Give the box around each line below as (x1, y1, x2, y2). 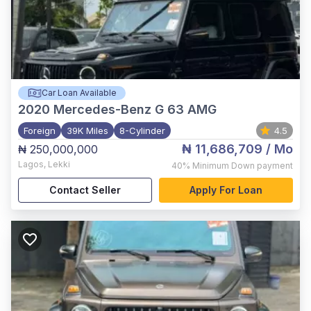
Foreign (24, 125, 56, 136)
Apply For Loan (190, 184, 262, 196)
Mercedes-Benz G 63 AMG (53, 102, 217, 117)
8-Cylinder (119, 125, 165, 136)
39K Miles (67, 125, 108, 136)
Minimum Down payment (192, 160, 293, 171)
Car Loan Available (41, 87, 117, 98)
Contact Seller (49, 184, 121, 196)
